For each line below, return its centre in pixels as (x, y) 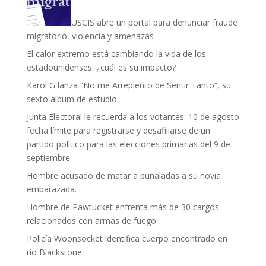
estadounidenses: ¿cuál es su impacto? (101, 68)
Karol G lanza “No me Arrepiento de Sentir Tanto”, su (129, 85)
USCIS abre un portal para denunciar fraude (154, 23)
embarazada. (51, 189)
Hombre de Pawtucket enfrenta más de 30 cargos (123, 207)
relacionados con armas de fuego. (92, 221)
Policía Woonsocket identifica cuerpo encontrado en (127, 239)
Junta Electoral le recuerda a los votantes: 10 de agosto (133, 117)
